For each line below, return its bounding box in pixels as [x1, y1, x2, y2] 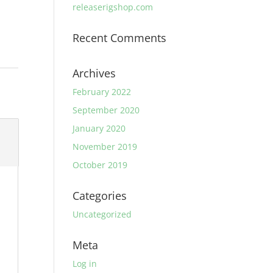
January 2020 [73, 122, 126, 134]
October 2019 [73, 159, 128, 171]
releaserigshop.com [73, 1, 154, 13]
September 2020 [73, 104, 140, 116]
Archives [73, 66, 116, 80]
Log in [73, 258, 97, 269]
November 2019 [73, 141, 138, 152]
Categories [73, 188, 127, 203]
